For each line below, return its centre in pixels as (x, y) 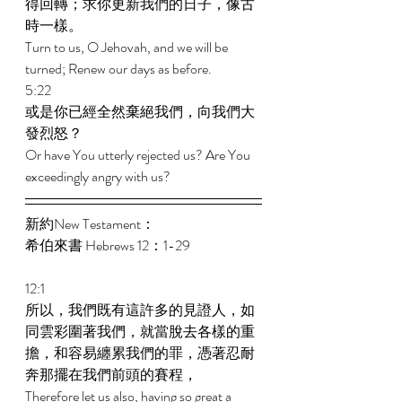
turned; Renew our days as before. (120, 69)
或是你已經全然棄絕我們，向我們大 (140, 112)
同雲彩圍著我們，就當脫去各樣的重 (140, 332)
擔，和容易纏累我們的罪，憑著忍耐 (140, 353)
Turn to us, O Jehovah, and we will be (128, 47)
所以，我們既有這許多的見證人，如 (140, 310)
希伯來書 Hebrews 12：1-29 (109, 245)
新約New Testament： (92, 224)
